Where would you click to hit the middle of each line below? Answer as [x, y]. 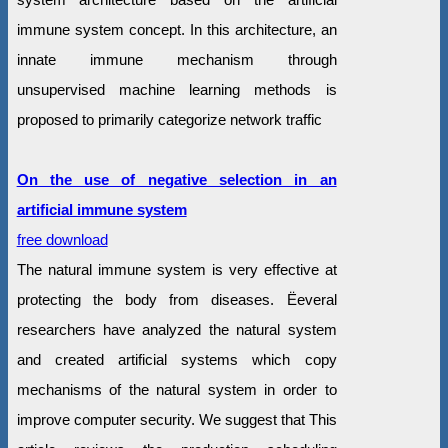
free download [62, 239]
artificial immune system [101, 209]
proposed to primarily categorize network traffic [169, 119]
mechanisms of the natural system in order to [176, 389]
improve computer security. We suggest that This [176, 419]
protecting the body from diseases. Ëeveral [176, 299]
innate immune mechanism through [176, 59]
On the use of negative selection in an [176, 179]
